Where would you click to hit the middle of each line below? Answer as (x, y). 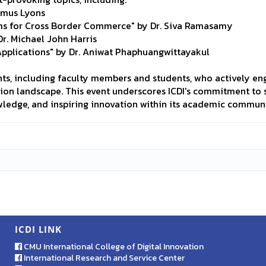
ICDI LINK (38, 229)
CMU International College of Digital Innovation (113, 247)
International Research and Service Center (103, 258)
